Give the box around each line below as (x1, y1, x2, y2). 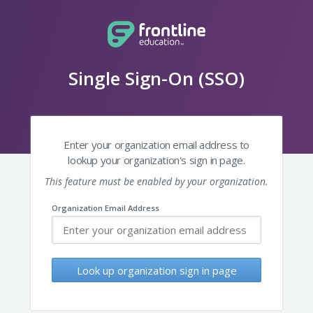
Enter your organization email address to (63, 138, 249, 152)
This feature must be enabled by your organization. (45, 175, 268, 188)
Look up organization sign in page (76, 263, 237, 277)
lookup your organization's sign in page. (68, 153, 245, 167)
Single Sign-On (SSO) (68, 66, 245, 91)
